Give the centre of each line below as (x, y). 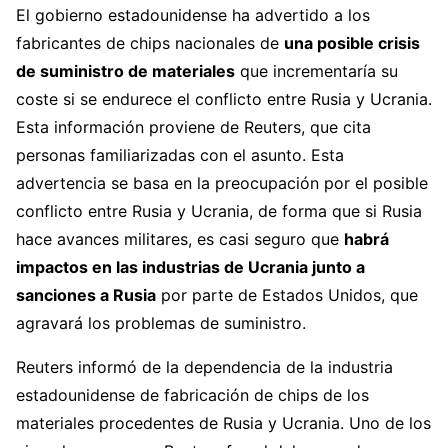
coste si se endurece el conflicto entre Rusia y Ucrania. (224, 99)
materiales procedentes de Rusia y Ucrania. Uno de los (223, 423)
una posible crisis (352, 43)
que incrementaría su (316, 71)
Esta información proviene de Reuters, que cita (193, 127)
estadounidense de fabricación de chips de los (192, 395)
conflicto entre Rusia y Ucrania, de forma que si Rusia (219, 211)
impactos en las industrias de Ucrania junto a (190, 267)
